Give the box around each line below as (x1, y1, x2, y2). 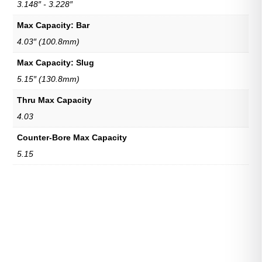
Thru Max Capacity (17, 95, 92, 105)
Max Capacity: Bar (17, 20, 90, 30)
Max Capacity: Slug (17, 57, 95, 67)
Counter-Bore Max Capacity (17, 132, 127, 142)
